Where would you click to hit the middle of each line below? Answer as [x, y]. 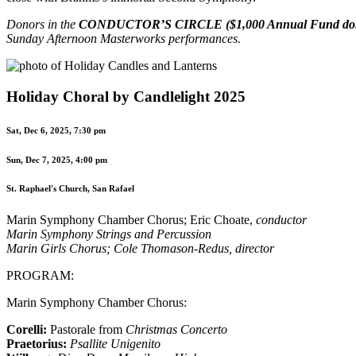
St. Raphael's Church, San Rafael [70, 189]
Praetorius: [37, 344]
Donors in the [43, 24]
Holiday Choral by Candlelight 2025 [126, 96]
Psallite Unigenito [115, 344]
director [255, 249]
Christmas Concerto [176, 330]
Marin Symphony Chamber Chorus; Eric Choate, [131, 220]
